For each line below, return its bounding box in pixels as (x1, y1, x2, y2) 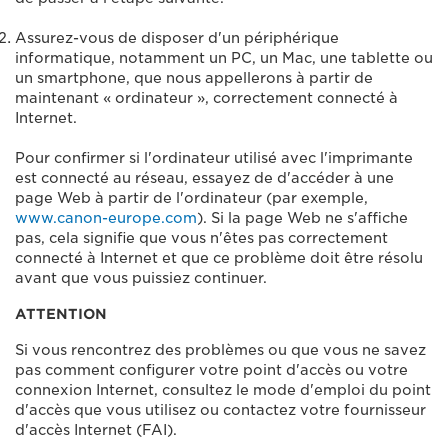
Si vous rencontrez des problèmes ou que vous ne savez (15, 342, 426, 358)
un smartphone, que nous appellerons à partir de (15, 70, 373, 86)
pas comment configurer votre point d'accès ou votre (15, 362, 408, 378)
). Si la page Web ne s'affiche (197, 210, 408, 226)
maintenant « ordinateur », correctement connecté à (15, 90, 398, 106)
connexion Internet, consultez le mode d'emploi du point (15, 382, 431, 398)
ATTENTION (15, 306, 107, 322)
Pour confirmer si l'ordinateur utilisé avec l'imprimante (15, 150, 413, 166)
